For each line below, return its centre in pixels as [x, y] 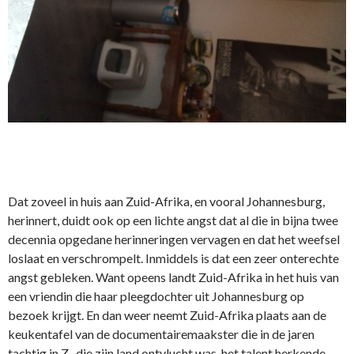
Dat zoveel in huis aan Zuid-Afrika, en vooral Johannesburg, [166, 201]
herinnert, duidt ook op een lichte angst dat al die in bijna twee [173, 220]
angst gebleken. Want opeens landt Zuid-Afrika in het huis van [173, 277]
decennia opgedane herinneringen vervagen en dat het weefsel [174, 239]
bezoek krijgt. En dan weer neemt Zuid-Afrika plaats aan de [167, 315]
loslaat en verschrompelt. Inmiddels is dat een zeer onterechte [173, 258]
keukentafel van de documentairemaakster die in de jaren [161, 334]
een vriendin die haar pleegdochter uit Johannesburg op [156, 296]
